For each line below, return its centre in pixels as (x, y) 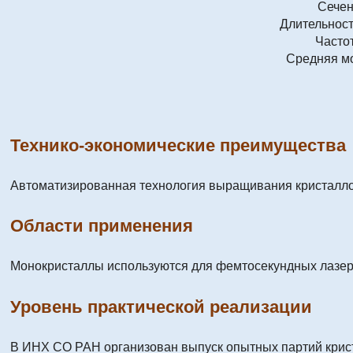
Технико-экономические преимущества (178, 145)
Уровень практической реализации (161, 307)
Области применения (102, 226)
